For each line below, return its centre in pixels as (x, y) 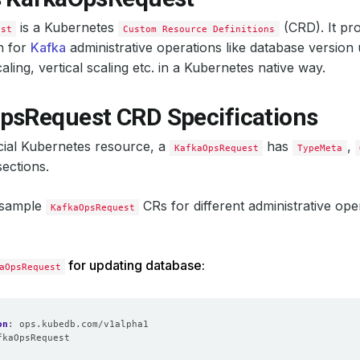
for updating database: (135, 265)
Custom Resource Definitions (199, 29)
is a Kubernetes (67, 27)
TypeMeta (320, 148)
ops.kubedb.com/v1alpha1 (84, 324)
